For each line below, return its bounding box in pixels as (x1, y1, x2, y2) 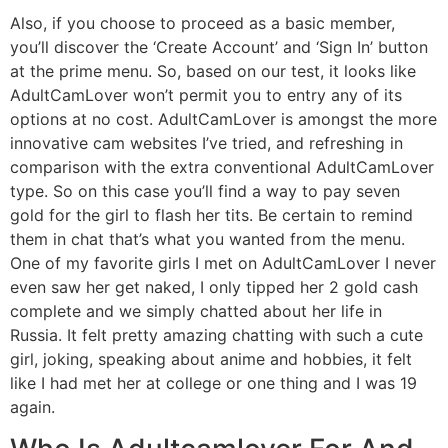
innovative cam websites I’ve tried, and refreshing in (10, 132, 403, 153)
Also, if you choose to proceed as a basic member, (10, 12, 395, 33)
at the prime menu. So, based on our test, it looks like (10, 60, 416, 81)
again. (10, 396, 55, 417)
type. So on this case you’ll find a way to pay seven (10, 180, 400, 201)
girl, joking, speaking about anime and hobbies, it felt (10, 348, 412, 369)
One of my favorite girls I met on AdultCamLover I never (10, 252, 436, 273)
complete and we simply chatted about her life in (10, 300, 382, 321)
